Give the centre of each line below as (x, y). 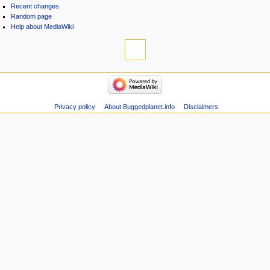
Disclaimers (201, 107)
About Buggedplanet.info (139, 107)
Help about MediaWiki (42, 26)
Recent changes (35, 6)
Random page (32, 16)
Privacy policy (74, 107)
